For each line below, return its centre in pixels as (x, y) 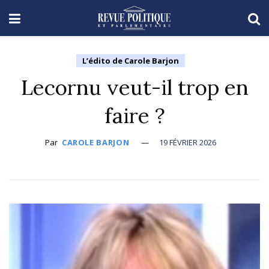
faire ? (134, 116)
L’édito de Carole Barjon (131, 61)
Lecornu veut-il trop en (134, 87)
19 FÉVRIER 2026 (188, 142)
